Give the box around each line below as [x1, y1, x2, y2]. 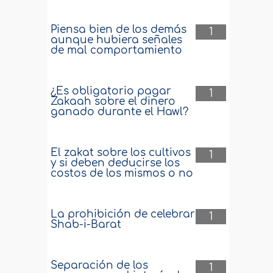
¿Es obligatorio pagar [51, 85, 172, 97]
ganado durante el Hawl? [51, 106, 189, 118]
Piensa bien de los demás [51, 24, 187, 35]
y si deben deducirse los [51, 157, 180, 169]
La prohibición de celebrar [51, 208, 196, 220]
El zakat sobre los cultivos [51, 147, 191, 158]
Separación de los [51, 260, 149, 271]
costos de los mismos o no [51, 168, 194, 179]
